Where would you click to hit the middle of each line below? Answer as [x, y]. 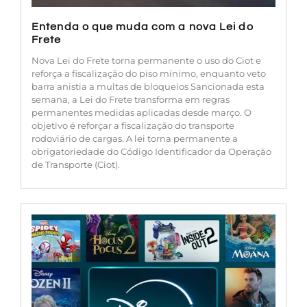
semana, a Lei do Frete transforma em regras [131, 99]
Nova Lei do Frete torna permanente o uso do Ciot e [146, 60]
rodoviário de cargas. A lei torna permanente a [135, 138]
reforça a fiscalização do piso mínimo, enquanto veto [149, 73]
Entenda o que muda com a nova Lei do [143, 26]
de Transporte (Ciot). [76, 164]
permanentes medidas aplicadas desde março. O [142, 112]
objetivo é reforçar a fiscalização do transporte [133, 125]
